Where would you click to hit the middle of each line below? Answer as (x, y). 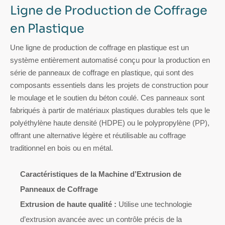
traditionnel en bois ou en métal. (62, 148)
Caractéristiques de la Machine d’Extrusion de (101, 174)
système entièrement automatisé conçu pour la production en (110, 60)
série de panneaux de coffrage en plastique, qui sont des (102, 73)
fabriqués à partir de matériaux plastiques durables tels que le (110, 110)
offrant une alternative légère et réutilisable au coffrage (98, 136)
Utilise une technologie (154, 204)
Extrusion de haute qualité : (68, 204)
